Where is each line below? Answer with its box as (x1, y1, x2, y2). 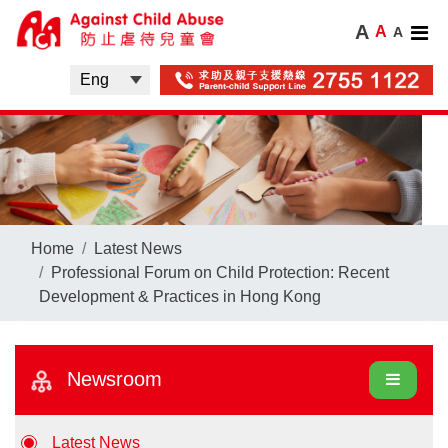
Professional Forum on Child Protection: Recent (51, 264, 389, 281)
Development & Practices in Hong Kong (39, 288, 321, 305)
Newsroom (61, 368, 162, 391)
